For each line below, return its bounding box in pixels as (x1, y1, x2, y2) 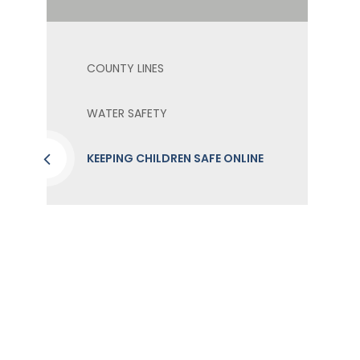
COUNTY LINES (87, 59, 164, 76)
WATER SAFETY (87, 104, 167, 121)
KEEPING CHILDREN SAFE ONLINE (87, 149, 264, 166)
